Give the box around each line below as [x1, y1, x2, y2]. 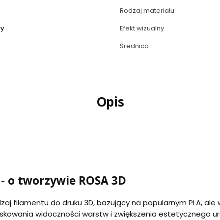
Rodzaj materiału [120, 6, 174, 16]
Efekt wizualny [120, 24, 164, 33]
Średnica [120, 41, 149, 51]
